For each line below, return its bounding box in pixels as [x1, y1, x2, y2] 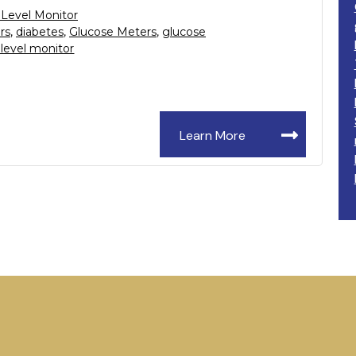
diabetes [15, 24, 64, 39]
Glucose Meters [68, 24, 157, 39]
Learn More [179, 126, 246, 144]
